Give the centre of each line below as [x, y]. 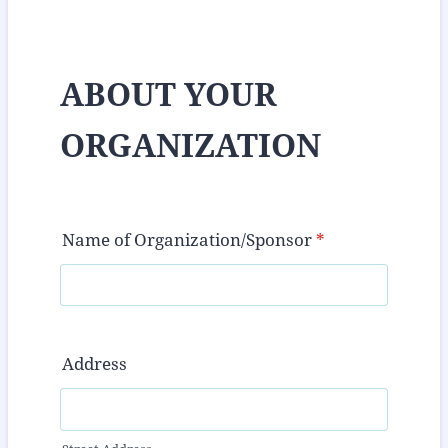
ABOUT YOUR [168, 95]
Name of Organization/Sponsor [187, 239]
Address [94, 364]
